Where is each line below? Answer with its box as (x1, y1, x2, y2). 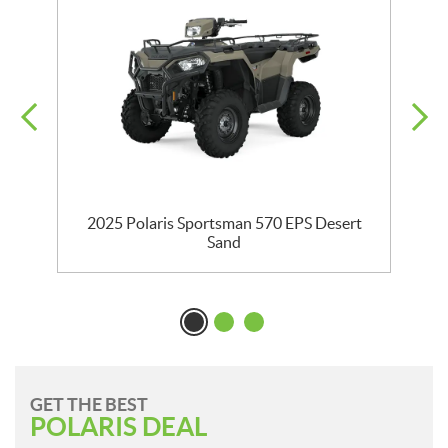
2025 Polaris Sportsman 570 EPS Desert (86, 214, 362, 233)
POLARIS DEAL (30, 412, 207, 442)
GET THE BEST (30, 394, 148, 416)
